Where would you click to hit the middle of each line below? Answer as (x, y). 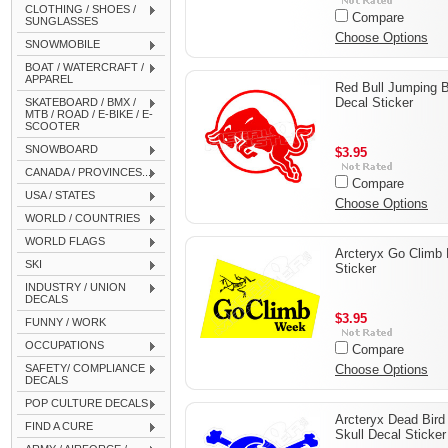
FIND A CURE (59, 426)
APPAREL (49, 79)
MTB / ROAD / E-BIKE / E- (89, 114)
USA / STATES (60, 195)
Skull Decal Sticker (390, 434)
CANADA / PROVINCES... (88, 172)
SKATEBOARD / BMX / (80, 102)
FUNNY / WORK (65, 322)
